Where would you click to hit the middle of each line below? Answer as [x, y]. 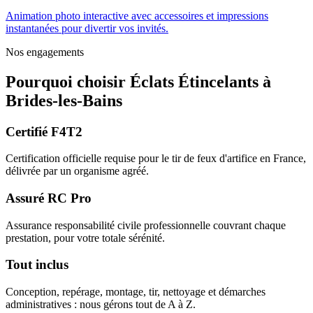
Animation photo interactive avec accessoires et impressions [137, 15]
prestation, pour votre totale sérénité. [85, 238]
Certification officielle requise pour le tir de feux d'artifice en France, [156, 159]
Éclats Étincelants [194, 81]
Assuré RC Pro [49, 198]
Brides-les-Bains [64, 100]
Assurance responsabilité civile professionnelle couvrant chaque [146, 225]
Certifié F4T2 [44, 131]
